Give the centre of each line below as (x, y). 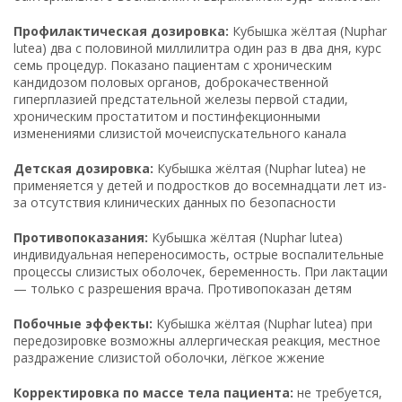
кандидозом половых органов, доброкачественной (171, 82)
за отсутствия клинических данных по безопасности (175, 202)
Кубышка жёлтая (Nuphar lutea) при (262, 323)
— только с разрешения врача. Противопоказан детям (183, 288)
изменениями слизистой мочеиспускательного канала (180, 133)
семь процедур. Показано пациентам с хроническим (173, 65)
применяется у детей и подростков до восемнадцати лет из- (200, 185)
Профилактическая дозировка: (121, 31)
